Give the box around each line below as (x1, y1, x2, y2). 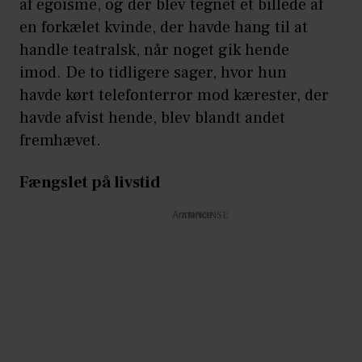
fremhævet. (19, 130, 101, 152)
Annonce (171, 211, 212, 221)
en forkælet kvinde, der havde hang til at (19, 17, 308, 39)
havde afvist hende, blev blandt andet (19, 107, 285, 129)
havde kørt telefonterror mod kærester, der (19, 85, 329, 107)
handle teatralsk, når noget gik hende (19, 40, 289, 61)
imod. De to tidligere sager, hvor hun (19, 62, 287, 84)
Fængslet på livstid (19, 172, 161, 194)
